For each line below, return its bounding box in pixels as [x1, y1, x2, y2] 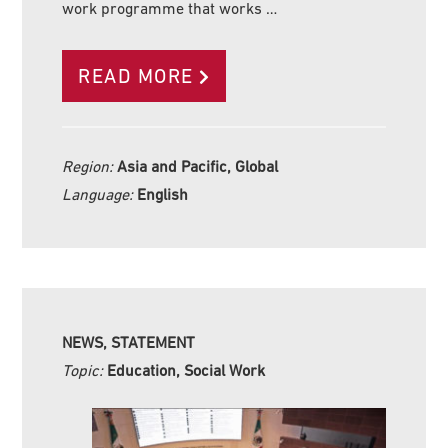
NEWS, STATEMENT [62, 332, 196, 351]
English [137, 184, 189, 203]
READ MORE [78, 64, 194, 87]
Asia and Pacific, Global [117, 156, 279, 175]
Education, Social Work [107, 360, 266, 379]
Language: [62, 184, 138, 203]
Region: [62, 156, 118, 175]
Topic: [62, 360, 108, 379]
